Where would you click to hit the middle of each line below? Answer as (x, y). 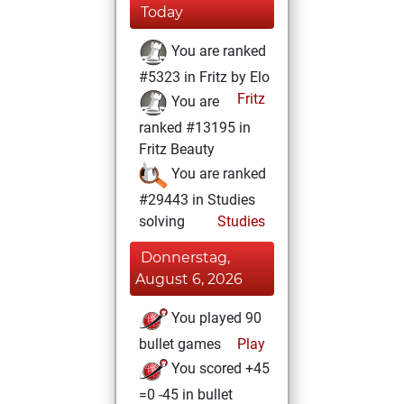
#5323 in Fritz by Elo (204, 77)
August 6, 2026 (189, 279)
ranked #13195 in (195, 128)
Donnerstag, (185, 257)
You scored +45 (219, 369)
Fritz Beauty (177, 149)
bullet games (180, 344)
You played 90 (215, 318)
